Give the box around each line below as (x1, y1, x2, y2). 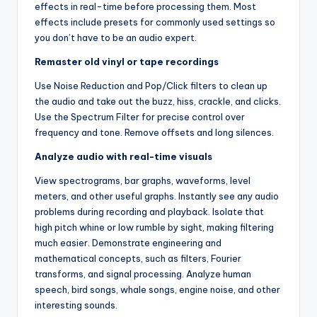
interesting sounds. (35, 299, 117, 311)
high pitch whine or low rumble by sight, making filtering (35, 221, 274, 233)
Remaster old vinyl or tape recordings (35, 55, 219, 67)
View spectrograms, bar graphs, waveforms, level (35, 174, 250, 186)
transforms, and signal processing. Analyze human (35, 267, 251, 279)
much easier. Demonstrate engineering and (35, 236, 221, 248)
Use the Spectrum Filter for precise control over (35, 110, 245, 122)
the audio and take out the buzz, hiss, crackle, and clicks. (35, 95, 281, 107)
